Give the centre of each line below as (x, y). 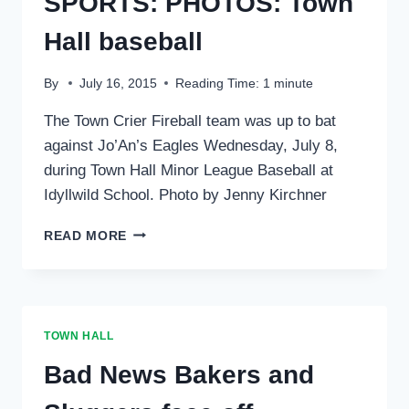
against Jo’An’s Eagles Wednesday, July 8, (191, 145)
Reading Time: (218, 83)
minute (294, 83)
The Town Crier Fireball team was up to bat (190, 121)
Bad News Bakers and (179, 374)
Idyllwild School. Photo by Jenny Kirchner (185, 194)
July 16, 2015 (119, 83)
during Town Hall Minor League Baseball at (189, 170)
